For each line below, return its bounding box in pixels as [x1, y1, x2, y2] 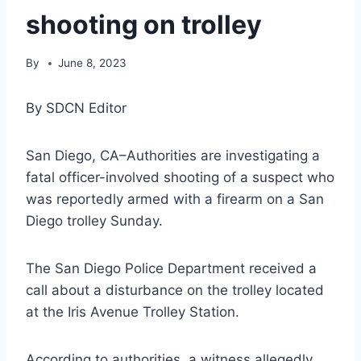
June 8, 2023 [58, 56, 127, 70]
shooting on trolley [26, 8, 262, 40]
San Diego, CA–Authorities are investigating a [26, 147, 320, 164]
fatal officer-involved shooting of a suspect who [26, 169, 334, 186]
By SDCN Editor [26, 100, 127, 117]
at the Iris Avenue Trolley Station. [26, 304, 243, 321]
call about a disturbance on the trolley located [26, 282, 324, 299]
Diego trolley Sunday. [26, 213, 163, 230]
